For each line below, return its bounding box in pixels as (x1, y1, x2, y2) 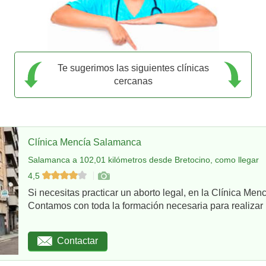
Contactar (57, 236, 98, 246)
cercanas (113, 75, 153, 86)
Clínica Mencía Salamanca (28, 137, 141, 147)
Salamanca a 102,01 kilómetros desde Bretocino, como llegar (28, 154, 259, 164)
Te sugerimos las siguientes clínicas (57, 62, 209, 73)
